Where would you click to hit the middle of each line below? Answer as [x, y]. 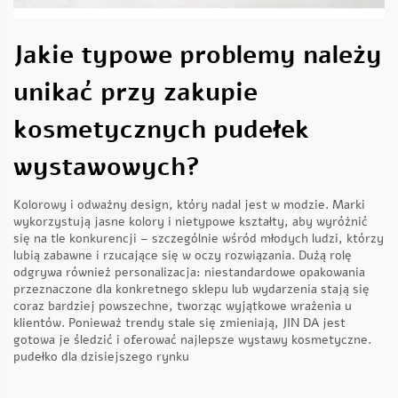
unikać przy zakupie [135, 93]
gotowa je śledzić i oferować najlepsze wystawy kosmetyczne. [192, 340]
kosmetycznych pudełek [161, 130]
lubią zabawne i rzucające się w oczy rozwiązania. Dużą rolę [183, 256]
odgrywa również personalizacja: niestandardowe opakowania [189, 273]
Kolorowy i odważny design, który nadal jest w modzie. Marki [189, 205]
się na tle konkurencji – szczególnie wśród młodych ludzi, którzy [199, 239]
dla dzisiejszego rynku [125, 357]
